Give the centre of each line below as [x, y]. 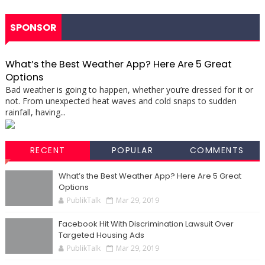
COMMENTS [217, 151]
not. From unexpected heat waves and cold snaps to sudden [121, 101]
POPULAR [132, 151]
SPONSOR [33, 28]
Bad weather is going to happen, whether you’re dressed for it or [129, 90]
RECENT [48, 151]
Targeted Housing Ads [101, 235]
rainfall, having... [35, 112]
